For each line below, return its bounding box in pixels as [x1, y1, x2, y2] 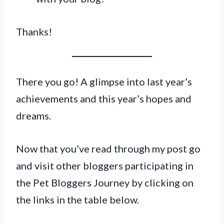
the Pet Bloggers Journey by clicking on [16, 176, 193, 188]
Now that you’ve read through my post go [16, 142, 200, 154]
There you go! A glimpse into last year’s [16, 75, 192, 87]
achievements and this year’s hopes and [16, 92, 191, 104]
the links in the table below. [16, 193, 139, 205]
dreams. [16, 109, 51, 121]
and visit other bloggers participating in [16, 159, 193, 171]
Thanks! [16, 25, 52, 37]
